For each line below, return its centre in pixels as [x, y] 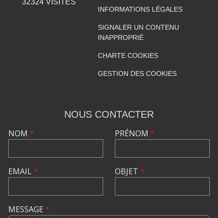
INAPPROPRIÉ [120, 37]
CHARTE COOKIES [128, 55]
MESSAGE [27, 209]
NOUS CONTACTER [109, 114]
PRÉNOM [133, 133]
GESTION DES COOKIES [137, 73]
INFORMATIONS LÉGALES [140, 9]
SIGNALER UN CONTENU [138, 27]
